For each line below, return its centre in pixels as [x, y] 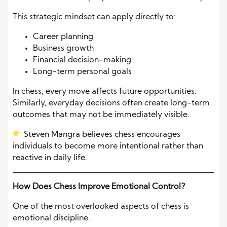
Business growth [63, 48]
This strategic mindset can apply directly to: [94, 17]
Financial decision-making [82, 60]
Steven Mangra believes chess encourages [101, 135]
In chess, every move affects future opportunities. [105, 91]
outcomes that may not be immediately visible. [101, 115]
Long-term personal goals [82, 72]
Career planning [63, 37]
